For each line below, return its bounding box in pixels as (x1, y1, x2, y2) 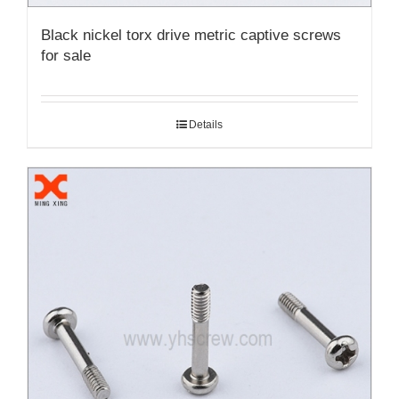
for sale (41, 47, 91, 65)
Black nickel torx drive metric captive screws (41, 27, 341, 45)
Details (189, 118, 223, 132)
